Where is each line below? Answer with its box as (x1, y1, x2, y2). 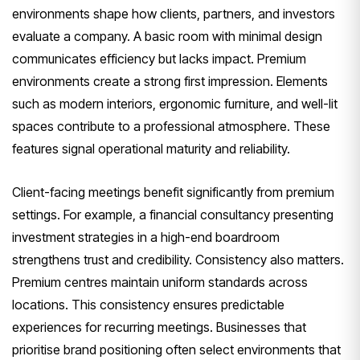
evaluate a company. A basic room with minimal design (12, 28, 322, 45)
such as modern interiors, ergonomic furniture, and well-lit (12, 96, 337, 112)
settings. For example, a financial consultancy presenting (12, 207, 333, 223)
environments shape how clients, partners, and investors (12, 6, 335, 22)
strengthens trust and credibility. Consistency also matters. (12, 252, 344, 268)
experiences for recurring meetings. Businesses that (12, 319, 306, 336)
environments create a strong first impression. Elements (12, 73, 328, 90)
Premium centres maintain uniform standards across (12, 274, 308, 291)
